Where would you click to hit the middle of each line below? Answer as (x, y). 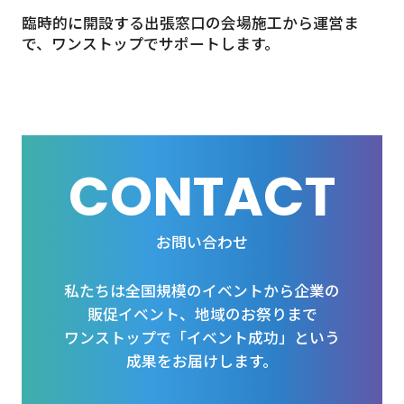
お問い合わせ (202, 241)
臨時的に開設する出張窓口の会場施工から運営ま (190, 22)
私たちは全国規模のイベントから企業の (202, 291)
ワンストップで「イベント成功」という (202, 338)
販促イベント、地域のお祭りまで (202, 314)
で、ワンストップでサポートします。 (150, 43)
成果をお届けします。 (202, 361)
